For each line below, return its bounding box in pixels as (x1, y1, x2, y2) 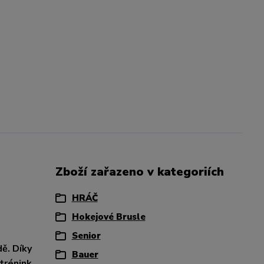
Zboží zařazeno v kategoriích (55, 164, 224, 180)
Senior (71, 230, 101, 242)
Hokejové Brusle (71, 211, 146, 223)
